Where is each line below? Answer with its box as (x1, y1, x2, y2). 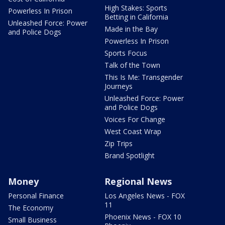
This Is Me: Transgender (104, 72, 183, 82)
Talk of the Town (104, 60, 160, 70)
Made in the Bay (104, 24, 158, 34)
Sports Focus (104, 48, 147, 58)
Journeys (104, 81, 133, 91)
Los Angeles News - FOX (104, 190, 185, 200)
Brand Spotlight (104, 150, 155, 160)
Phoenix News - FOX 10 (104, 211, 181, 221)
